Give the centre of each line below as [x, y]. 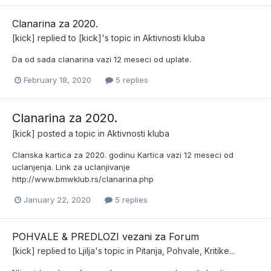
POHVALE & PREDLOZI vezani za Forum [106, 236]
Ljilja [87, 250]
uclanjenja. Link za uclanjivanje [71, 167]
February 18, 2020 [57, 80]
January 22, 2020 [57, 200]
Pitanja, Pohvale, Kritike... [185, 250]
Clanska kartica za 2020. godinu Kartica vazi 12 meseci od [123, 155]
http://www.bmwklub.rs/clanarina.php [83, 179]
